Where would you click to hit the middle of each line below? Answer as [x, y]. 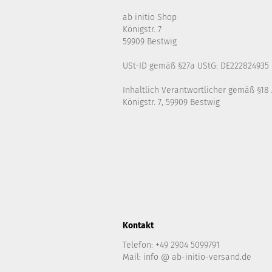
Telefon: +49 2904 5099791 [171, 245]
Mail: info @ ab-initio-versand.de [187, 257]
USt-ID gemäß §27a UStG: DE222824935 [196, 66]
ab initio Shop [150, 17]
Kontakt [138, 226]
